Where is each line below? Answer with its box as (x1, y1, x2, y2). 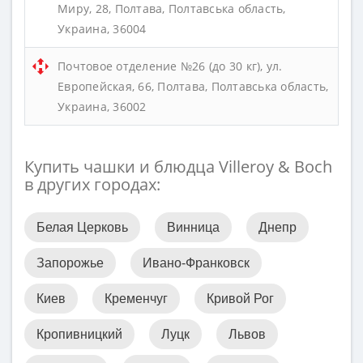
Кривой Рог (207, 292, 274, 305)
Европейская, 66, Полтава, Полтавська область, (58, 79, 329, 94)
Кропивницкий (36, 327, 122, 341)
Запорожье (36, 256, 104, 270)
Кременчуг (105, 292, 168, 305)
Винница (167, 220, 220, 234)
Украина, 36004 (58, 21, 147, 36)
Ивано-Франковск (143, 256, 250, 270)
